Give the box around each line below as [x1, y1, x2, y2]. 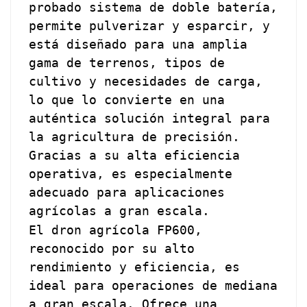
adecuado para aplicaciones [29, 184, 225, 199]
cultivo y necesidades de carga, [29, 73, 263, 88]
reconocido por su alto [29, 241, 195, 256]
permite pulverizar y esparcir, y [29, 18, 271, 33]
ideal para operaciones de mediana [29, 278, 278, 293]
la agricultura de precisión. [29, 129, 241, 144]
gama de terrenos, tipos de [29, 55, 225, 70]
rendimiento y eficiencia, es [29, 259, 241, 274]
